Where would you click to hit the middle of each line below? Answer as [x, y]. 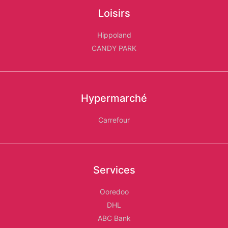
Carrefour [114, 120]
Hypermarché [114, 98]
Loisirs [114, 13]
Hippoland [114, 35]
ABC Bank [114, 218]
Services [114, 170]
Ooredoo [114, 192]
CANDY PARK [114, 48]
